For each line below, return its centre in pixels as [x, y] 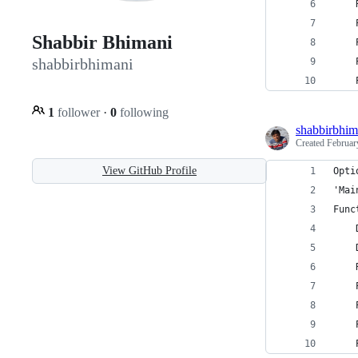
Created [311, 143]
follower [79, 112]
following [143, 112]
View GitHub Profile [149, 170]
